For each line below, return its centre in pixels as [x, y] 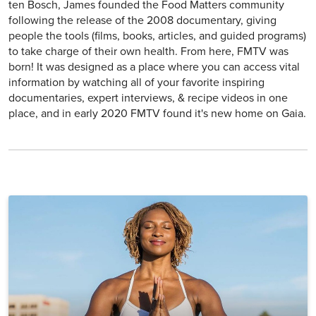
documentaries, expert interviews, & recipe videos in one [148, 98]
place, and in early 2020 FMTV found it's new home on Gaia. [157, 114]
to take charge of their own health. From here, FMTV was [148, 52]
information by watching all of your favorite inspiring [136, 83]
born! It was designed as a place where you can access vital [154, 67]
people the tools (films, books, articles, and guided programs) [157, 36]
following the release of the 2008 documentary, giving [142, 21]
